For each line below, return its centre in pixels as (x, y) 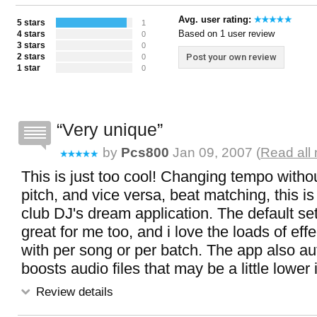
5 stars (31, 23)
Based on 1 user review (226, 34)
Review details (73, 292)
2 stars (31, 57)
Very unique (110, 129)
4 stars (31, 34)
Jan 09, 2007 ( (215, 152)
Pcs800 (145, 152)
